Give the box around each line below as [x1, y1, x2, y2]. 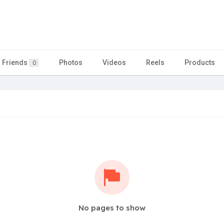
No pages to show [78, 202, 145, 212]
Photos [59, 58, 82, 66]
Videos [102, 58, 126, 66]
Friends [2, 58, 29, 66]
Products [184, 58, 215, 66]
